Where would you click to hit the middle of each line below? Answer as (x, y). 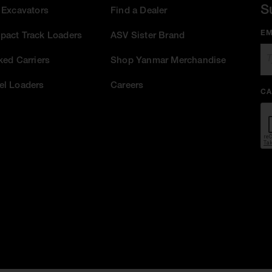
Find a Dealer (139, 12)
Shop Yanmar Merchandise (168, 61)
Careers (127, 86)
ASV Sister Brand (148, 36)
